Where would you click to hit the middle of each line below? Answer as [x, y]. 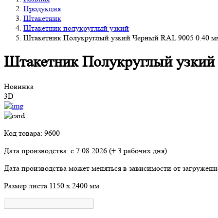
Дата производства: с [40, 150]
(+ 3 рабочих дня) [137, 150]
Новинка [19, 86]
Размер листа [27, 185]
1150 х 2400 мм [74, 185]
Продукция [42, 8]
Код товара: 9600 [32, 133]
